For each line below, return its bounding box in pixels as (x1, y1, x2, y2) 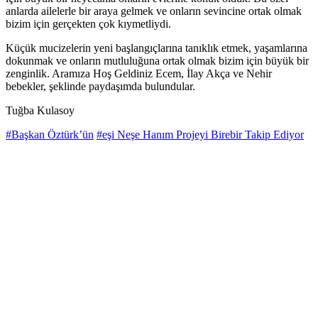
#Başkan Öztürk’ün (6, 128, 94, 141)
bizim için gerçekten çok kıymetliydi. (6, 18, 171, 31)
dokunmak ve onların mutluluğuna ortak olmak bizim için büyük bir (6, 55, 309, 67)
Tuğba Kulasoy (6, 104, 75, 117)
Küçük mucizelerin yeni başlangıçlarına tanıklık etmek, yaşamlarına (6, 42, 307, 55)
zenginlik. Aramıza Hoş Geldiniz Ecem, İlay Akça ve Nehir (6, 67, 272, 80)
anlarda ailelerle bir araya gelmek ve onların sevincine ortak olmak (6, 5, 302, 18)
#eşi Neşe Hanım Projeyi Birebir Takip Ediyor (97, 128, 304, 141)
